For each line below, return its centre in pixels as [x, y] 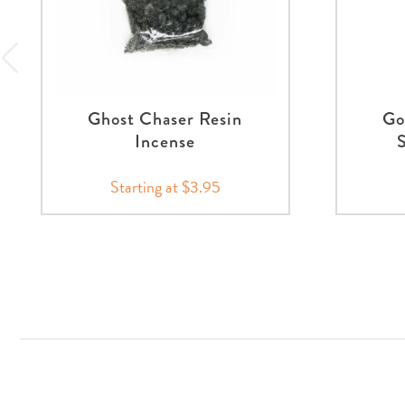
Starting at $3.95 [165, 187]
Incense [165, 142]
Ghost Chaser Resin [165, 119]
